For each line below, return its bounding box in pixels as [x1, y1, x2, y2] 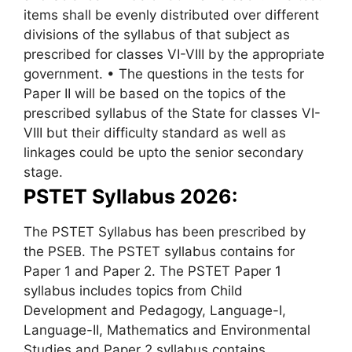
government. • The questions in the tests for [24, 66, 304, 82]
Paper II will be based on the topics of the [24, 86, 286, 102]
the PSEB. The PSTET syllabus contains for [24, 244, 295, 260]
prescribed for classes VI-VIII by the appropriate [24, 46, 324, 63]
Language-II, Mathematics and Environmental [24, 322, 310, 339]
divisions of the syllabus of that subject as [24, 27, 290, 43]
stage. [24, 164, 63, 181]
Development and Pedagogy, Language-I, [24, 302, 286, 319]
